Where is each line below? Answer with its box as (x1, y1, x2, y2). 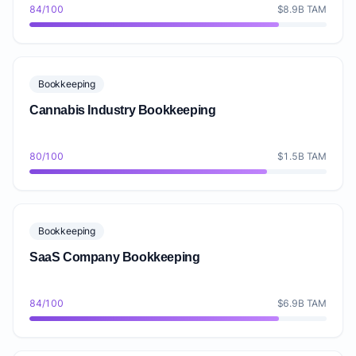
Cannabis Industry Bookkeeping (29, 103, 216, 117)
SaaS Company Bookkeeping (29, 250, 200, 264)
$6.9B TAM (277, 297, 327, 309)
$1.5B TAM (277, 150, 327, 162)
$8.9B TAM (277, 3, 327, 15)
